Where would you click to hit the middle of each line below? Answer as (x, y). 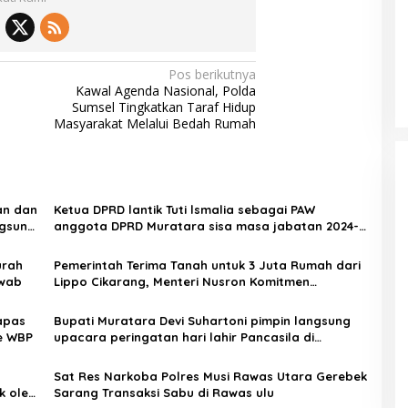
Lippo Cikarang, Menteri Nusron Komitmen (181, 282)
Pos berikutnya (213, 75)
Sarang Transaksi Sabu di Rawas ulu (163, 393)
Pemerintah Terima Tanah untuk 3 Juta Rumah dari (207, 265)
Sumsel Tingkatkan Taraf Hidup (164, 107)
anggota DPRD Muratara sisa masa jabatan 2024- (206, 226)
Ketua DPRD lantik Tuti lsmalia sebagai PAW (184, 210)
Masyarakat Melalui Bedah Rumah (155, 124)
